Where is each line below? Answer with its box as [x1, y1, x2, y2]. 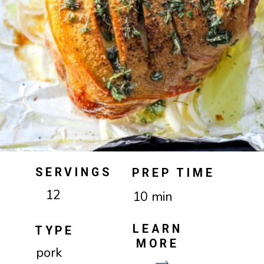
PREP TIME [132, 166, 216, 180]
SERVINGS [35, 165, 112, 179]
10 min [133, 188, 173, 206]
